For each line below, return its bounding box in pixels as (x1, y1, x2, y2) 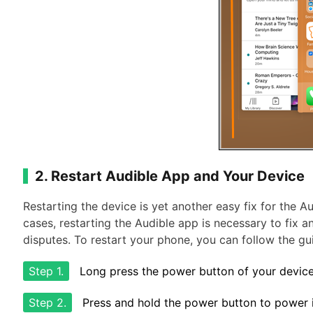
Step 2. (29, 296, 66, 310)
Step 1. (29, 264, 64, 278)
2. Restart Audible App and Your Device (35, 168, 305, 184)
